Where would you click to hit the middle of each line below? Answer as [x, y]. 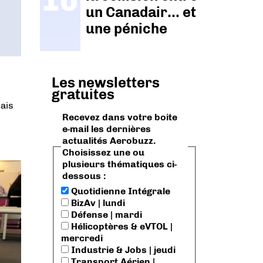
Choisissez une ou [103, 153]
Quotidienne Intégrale [119, 191]
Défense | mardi [105, 215]
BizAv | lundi [97, 203]
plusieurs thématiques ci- [119, 164]
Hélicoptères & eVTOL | [121, 226]
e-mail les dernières [107, 129]
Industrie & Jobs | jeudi [122, 250]
